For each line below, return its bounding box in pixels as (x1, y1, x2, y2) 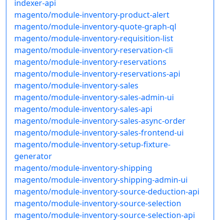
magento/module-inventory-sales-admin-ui (14, 92, 174, 103)
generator (14, 151, 52, 162)
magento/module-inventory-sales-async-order (14, 115, 186, 127)
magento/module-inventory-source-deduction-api (14, 186, 199, 197)
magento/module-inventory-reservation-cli (14, 45, 173, 56)
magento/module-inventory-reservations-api (14, 68, 180, 80)
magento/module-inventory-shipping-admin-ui (14, 174, 188, 186)
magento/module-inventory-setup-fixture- (14, 139, 170, 150)
